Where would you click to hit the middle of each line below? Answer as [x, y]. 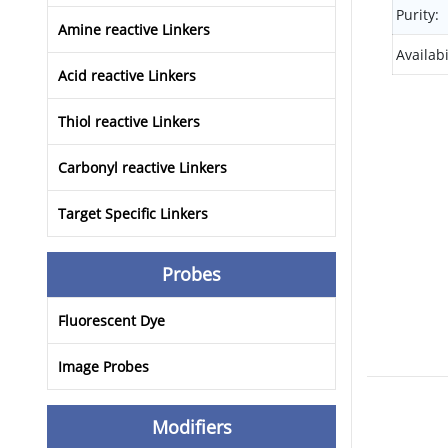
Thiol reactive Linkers [129, 122]
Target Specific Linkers [133, 214]
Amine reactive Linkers [134, 30]
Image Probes [103, 367]
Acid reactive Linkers [127, 76]
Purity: [417, 15]
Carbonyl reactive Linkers [142, 168]
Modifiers [191, 427]
